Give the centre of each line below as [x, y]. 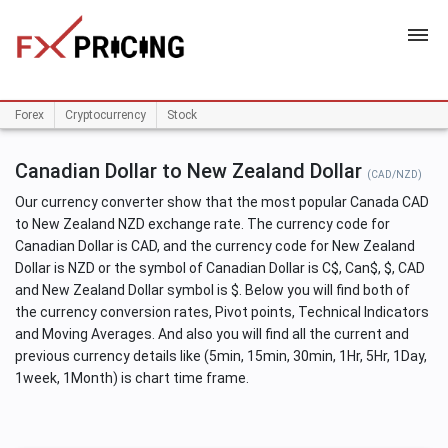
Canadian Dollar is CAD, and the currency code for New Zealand [215, 246]
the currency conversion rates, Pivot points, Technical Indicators [222, 312]
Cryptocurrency [105, 115]
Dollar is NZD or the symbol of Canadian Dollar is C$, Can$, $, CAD [220, 268]
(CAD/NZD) [394, 175]
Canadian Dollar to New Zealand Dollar [191, 171]
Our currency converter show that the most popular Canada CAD [222, 202]
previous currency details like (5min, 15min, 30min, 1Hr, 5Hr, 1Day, [221, 356]
